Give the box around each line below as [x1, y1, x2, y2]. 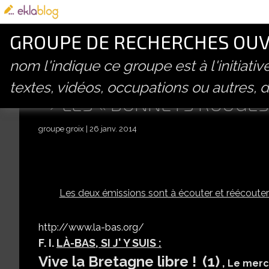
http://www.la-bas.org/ [38, 221, 144, 233]
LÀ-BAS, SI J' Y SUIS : [56, 236, 162, 249]
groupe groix [38, 124, 83, 134]
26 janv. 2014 [89, 124, 137, 134]
